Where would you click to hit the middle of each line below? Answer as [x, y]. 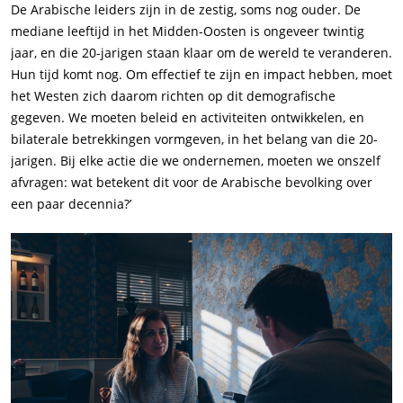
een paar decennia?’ [71, 204]
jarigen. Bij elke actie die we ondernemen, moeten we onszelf [196, 161]
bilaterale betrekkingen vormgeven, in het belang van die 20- [194, 139]
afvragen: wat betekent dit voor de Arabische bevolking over [192, 182]
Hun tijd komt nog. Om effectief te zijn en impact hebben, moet [201, 74]
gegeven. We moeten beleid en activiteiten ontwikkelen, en [188, 117]
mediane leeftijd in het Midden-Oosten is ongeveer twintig [188, 31]
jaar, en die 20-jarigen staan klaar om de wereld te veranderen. [201, 53]
